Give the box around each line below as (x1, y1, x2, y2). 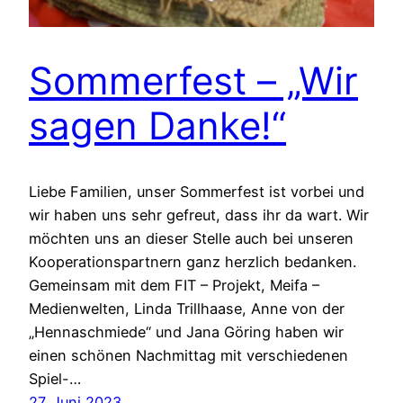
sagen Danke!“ (29, 102, 286, 148)
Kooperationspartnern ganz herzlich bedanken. (29, 252, 356, 271)
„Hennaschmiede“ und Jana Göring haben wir (29, 322, 344, 341)
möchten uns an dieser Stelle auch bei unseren (29, 228, 354, 247)
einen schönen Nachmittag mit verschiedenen (29, 345, 348, 364)
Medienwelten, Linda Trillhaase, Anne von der (29, 299, 345, 318)
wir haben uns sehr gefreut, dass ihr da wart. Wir (29, 205, 369, 224)
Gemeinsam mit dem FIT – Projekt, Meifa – (29, 275, 319, 294)
